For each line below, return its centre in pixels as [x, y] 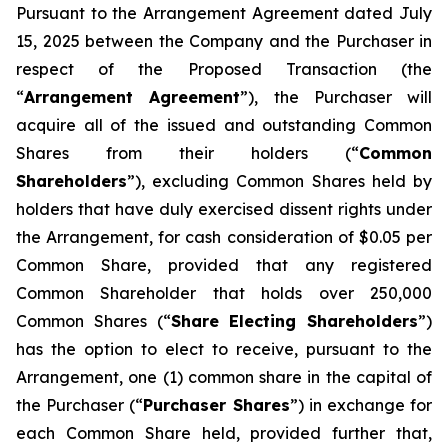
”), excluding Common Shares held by [279, 181]
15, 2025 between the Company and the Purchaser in [224, 41]
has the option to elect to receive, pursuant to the [224, 349]
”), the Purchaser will [336, 97]
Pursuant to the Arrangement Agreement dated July [224, 13]
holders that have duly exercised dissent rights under [224, 209]
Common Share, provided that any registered [224, 265]
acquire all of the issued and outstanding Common [224, 125]
